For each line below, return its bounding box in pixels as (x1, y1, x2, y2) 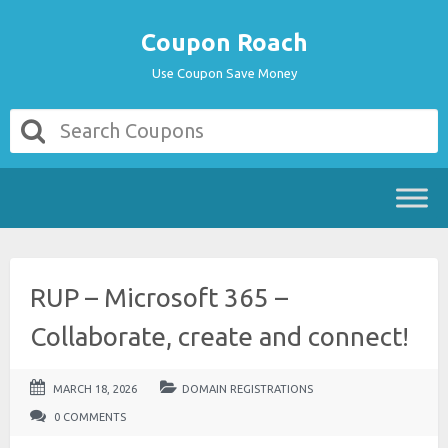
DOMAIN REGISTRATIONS (182, 383, 313, 395)
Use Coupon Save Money (151, 66, 297, 80)
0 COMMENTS (51, 411, 126, 423)
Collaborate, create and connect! (30, 322, 409, 351)
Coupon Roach (140, 29, 308, 56)
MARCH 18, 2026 (50, 383, 140, 395)
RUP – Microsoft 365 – (30, 283, 288, 312)
